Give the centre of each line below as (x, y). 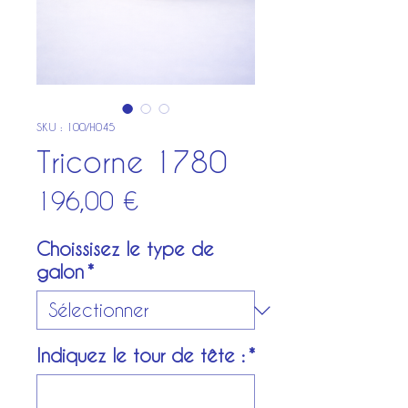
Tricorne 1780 (132, 162)
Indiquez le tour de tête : (141, 355)
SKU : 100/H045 (76, 127)
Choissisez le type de (125, 249)
